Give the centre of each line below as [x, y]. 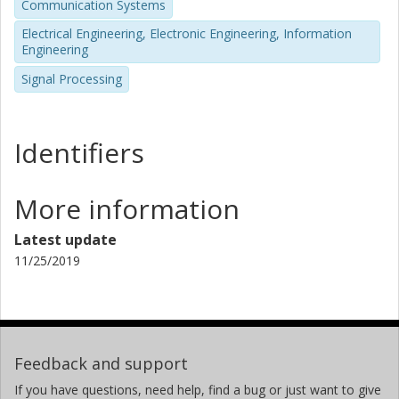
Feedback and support [101, 363]
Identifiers [79, 152]
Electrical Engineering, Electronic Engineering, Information [187, 34]
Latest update [65, 239]
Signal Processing [72, 79]
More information [127, 208]
